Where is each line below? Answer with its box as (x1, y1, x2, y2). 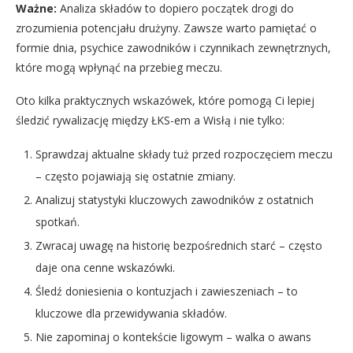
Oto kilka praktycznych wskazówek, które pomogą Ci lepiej (16, 92, 314, 108)
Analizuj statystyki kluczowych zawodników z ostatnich (35, 191, 314, 207)
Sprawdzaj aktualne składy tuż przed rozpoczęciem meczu (35, 146, 333, 162)
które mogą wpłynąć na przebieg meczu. (16, 59, 222, 75)
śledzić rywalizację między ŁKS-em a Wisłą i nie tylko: (16, 112, 284, 128)
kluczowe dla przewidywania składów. (35, 305, 227, 321)
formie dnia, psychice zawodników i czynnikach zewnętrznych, (16, 39, 331, 55)
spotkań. (35, 214, 80, 229)
